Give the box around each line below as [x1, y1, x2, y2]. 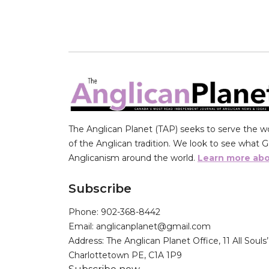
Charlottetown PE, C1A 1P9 [68, 250, 182, 261]
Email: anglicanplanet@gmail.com [68, 221, 211, 232]
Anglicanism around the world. [68, 153, 198, 164]
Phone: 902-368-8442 [68, 207, 160, 218]
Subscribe [68, 181, 131, 196]
